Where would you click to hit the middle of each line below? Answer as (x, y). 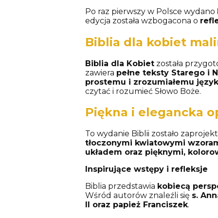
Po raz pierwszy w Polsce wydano (151, 11)
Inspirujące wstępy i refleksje (146, 169)
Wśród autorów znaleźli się (138, 196)
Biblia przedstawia (121, 186)
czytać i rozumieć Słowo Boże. (143, 91)
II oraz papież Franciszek (136, 205)
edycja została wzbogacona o (142, 20)
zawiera (100, 73)
